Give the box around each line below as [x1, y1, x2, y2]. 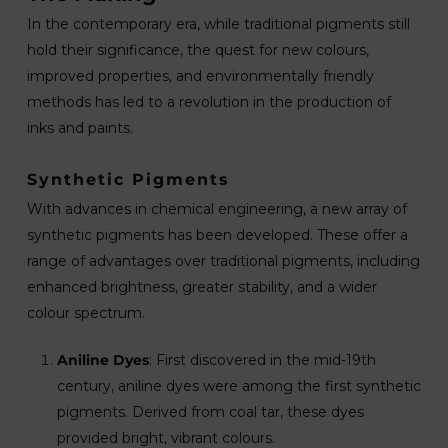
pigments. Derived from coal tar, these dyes [56, 403, 364, 421]
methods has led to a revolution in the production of [26, 93, 391, 111]
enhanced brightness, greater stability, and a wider [26, 278, 377, 296]
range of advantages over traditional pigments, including [26, 252, 420, 270]
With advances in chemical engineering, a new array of [26, 200, 407, 218]
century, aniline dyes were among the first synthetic [56, 377, 421, 395]
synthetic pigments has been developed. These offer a [26, 226, 408, 244]
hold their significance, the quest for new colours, [26, 41, 369, 59]
